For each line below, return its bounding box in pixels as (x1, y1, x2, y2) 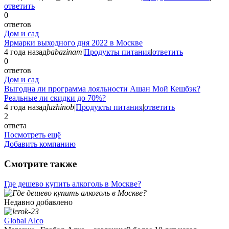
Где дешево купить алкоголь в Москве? (4, 179, 141, 188)
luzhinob (47, 103, 74, 112)
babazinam (47, 48, 82, 57)
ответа (4, 121, 27, 130)
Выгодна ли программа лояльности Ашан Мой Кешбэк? (4, 84, 200, 94)
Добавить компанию (4, 140, 76, 149)
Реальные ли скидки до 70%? (4, 94, 106, 103)
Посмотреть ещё (4, 130, 61, 140)
